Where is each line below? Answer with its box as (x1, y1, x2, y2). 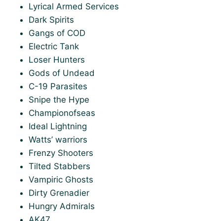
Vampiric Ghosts (29, 175, 93, 184)
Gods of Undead (29, 68, 95, 78)
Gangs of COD (29, 28, 85, 38)
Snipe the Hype (29, 95, 89, 105)
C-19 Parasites (29, 81, 87, 91)
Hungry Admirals (29, 201, 95, 211)
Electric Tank (29, 41, 79, 51)
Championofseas (29, 108, 95, 118)
